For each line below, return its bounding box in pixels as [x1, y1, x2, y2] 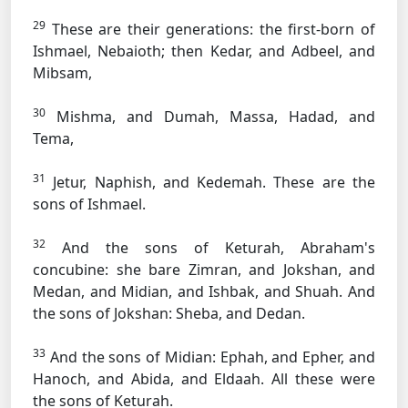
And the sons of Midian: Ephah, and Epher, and [46, 347, 375, 367]
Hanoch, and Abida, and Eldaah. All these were [33, 369, 375, 389]
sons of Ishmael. [33, 194, 146, 214]
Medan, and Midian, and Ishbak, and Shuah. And [33, 281, 375, 301]
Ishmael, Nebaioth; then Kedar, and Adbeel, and [33, 41, 375, 61]
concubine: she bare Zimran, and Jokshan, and [33, 260, 375, 280]
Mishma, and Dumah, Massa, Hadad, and [46, 107, 375, 127]
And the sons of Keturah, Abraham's [46, 238, 375, 258]
